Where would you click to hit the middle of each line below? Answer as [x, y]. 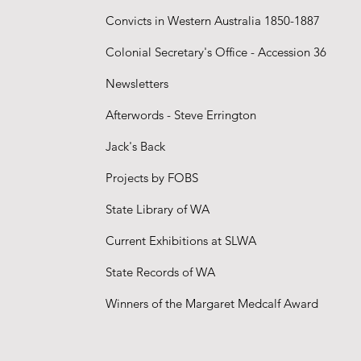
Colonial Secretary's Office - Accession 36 [218, 52]
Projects [127, 178]
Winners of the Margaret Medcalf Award [212, 303]
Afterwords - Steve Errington [181, 115]
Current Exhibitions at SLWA [181, 241]
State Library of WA [158, 209]
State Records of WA [161, 272]
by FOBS [175, 178]
